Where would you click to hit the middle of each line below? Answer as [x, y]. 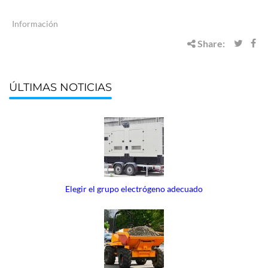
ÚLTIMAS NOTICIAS [60, 88]
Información [35, 24]
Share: [210, 44]
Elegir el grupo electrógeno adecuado [134, 189]
